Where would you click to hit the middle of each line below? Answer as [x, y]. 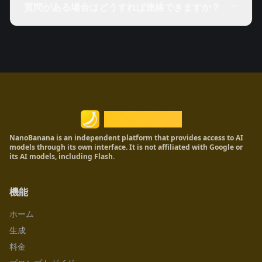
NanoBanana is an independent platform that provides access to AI [126, 138]
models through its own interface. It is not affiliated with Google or [126, 147]
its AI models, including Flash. [62, 156]
